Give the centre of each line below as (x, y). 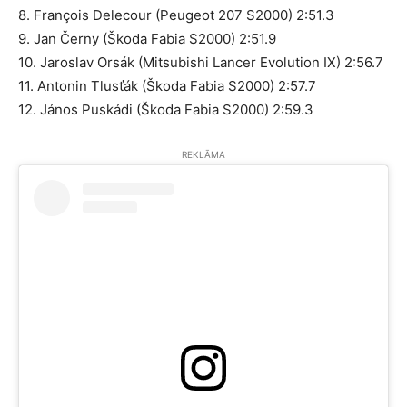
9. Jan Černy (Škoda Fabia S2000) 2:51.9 (147, 39)
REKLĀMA (203, 154)
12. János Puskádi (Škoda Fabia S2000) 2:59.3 (166, 109)
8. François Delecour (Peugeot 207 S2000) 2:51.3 (176, 15)
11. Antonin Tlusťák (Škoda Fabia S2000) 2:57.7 (167, 86)
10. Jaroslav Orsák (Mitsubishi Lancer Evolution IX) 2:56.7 (201, 62)
